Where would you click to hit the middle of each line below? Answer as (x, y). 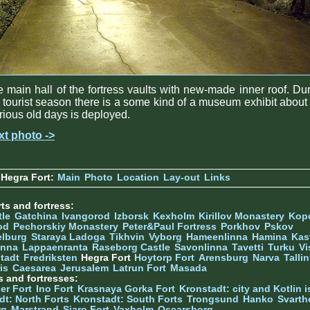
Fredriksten (51, 258)
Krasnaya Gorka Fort (126, 289)
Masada (189, 268)
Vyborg (165, 237)
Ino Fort (55, 289)
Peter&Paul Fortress (170, 227)
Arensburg (224, 258)
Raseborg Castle (131, 248)
